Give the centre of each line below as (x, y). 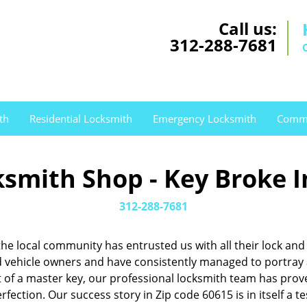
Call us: (248, 28)
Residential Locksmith (81, 119)
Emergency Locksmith (205, 119)
